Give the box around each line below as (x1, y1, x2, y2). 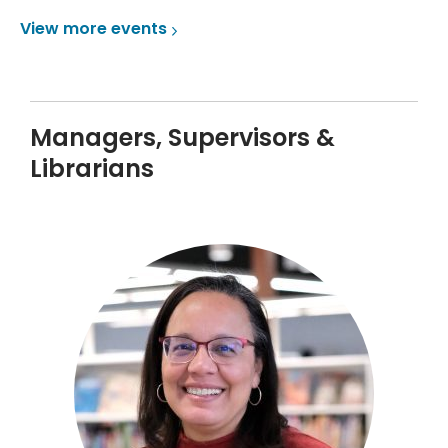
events (111, 16, 167, 40)
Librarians (30, 151, 154, 185)
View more (20, 16, 111, 40)
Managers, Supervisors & (30, 120, 335, 154)
